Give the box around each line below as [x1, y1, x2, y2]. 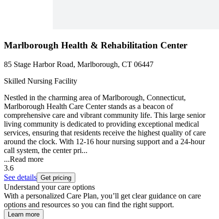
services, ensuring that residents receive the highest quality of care [4, 128, 206, 137]
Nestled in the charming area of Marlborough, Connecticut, [4, 93, 186, 102]
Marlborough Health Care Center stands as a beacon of [4, 102, 173, 110]
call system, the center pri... [4, 146, 88, 154]
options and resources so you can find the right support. [4, 200, 174, 209]
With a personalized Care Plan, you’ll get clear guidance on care [4, 191, 201, 200]
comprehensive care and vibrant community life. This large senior [4, 110, 205, 119]
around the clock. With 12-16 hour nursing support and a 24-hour [4, 137, 205, 146]
